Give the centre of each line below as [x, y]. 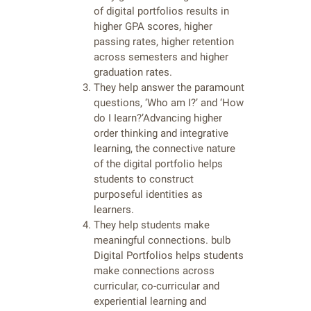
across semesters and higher [161, 57]
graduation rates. [133, 73]
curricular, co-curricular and [157, 286]
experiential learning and [150, 302]
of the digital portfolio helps [158, 164]
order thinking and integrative [161, 134]
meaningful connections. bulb [162, 241]
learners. [114, 210]
